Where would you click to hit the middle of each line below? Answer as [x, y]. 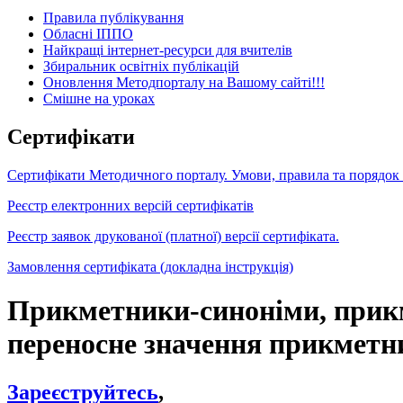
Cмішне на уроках [99, 98]
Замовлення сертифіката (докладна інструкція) [150, 266]
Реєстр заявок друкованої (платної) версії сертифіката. [173, 236]
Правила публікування [113, 17]
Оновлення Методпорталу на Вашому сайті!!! [184, 82]
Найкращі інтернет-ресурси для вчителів [168, 49]
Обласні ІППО [88, 33]
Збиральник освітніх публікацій [141, 66]
